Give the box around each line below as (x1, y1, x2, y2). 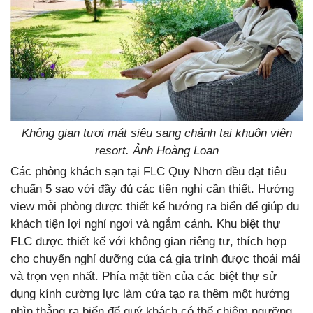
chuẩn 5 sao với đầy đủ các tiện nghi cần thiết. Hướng (10, 182, 294, 196)
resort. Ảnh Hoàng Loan (94, 144, 219, 158)
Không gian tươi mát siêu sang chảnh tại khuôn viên (21, 126, 292, 140)
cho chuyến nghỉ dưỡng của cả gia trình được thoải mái (10, 252, 300, 266)
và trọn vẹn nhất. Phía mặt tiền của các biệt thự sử (10, 270, 277, 284)
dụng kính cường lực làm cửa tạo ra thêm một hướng (10, 287, 289, 301)
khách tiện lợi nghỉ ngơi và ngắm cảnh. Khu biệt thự (10, 217, 280, 231)
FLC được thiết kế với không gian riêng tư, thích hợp (10, 235, 286, 249)
